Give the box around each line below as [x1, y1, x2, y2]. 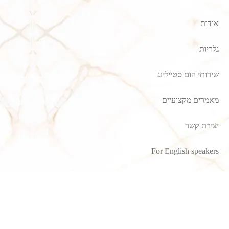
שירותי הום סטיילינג [157, 70, 219, 79]
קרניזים [194, 178, 216, 188]
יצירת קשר [185, 121, 219, 130]
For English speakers [151, 146, 219, 155]
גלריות [199, 44, 219, 53]
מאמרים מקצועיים [162, 95, 219, 104]
